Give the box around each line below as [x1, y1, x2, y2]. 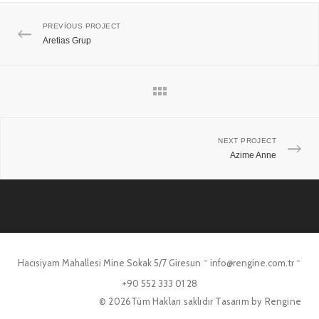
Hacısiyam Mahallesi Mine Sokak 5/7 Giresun [18, 256, 202, 268]
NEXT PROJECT [218, 137, 276, 145]
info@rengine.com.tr [210, 256, 295, 268]
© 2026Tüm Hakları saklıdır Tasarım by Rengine [99, 295, 301, 307]
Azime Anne [230, 150, 276, 160]
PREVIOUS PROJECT [43, 22, 121, 30]
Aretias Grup [43, 36, 91, 46]
